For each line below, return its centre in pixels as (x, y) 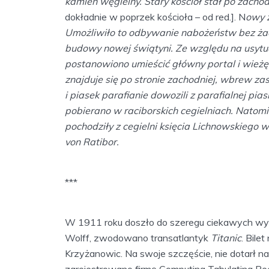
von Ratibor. (92, 142)
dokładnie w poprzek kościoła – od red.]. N (155, 17)
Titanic (226, 237)
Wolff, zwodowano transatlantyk (138, 237)
